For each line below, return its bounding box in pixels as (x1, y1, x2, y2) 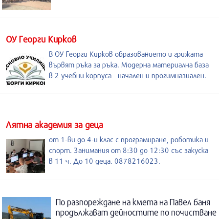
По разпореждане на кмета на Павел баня (56, 197, 210, 207)
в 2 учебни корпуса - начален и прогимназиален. (49, 70, 206, 80)
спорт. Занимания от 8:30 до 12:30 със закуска (49, 145, 208, 154)
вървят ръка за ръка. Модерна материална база (49, 60, 209, 69)
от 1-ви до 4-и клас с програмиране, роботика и (49, 134, 209, 144)
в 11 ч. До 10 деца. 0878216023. (49, 156, 160, 165)
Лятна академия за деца (6, 119, 103, 130)
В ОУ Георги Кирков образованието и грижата (49, 49, 203, 58)
